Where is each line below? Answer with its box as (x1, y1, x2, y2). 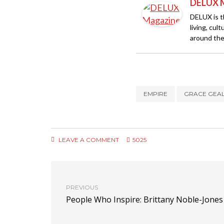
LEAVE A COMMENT (57, 136, 119, 143)
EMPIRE (143, 90, 167, 97)
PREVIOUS (66, 183, 98, 191)
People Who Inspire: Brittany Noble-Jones (66, 194, 223, 205)
